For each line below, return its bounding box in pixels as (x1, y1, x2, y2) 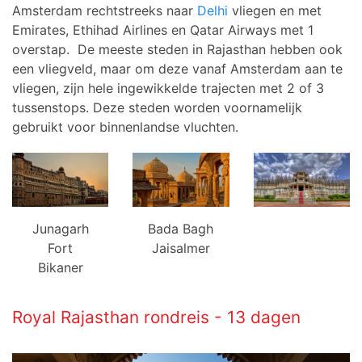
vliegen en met (228, 2, 322, 19)
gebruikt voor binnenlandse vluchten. (12, 119, 242, 136)
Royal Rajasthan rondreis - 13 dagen (12, 306, 301, 327)
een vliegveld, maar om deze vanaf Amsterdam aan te (12, 61, 343, 78)
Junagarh (32, 220, 89, 237)
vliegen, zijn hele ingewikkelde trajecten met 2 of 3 (12, 80, 324, 97)
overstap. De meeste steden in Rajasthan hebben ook (12, 41, 343, 58)
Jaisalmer (151, 239, 210, 256)
